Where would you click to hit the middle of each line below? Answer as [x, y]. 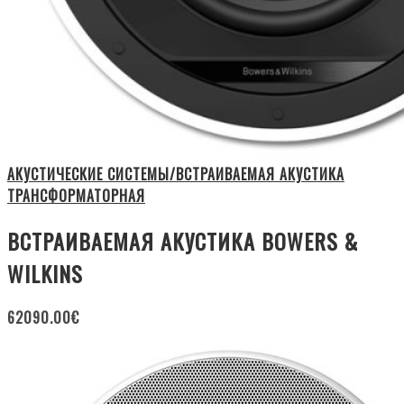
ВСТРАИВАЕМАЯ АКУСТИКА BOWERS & [183, 240]
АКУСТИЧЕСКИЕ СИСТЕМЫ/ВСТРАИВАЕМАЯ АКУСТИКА [176, 174]
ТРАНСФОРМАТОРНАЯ [76, 195]
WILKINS [45, 273]
